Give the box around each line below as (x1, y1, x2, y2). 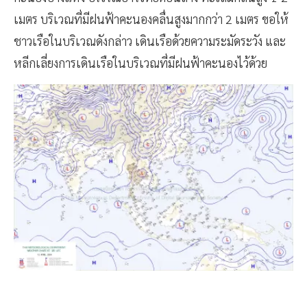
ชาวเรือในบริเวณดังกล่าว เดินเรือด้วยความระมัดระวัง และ (14, 33, 286, 49)
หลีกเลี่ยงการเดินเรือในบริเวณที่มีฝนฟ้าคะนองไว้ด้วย (14, 55, 267, 71)
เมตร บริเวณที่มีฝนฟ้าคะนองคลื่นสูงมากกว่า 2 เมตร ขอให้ (14, 11, 288, 27)
